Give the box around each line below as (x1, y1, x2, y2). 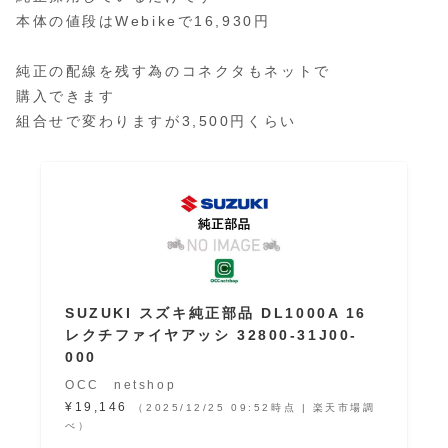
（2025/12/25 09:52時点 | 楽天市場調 (133, 402, 376, 414)
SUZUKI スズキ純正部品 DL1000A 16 (64, 305, 367, 322)
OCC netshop (64, 378, 177, 393)
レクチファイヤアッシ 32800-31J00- (64, 327, 358, 344)
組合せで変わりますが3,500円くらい (16, 113, 297, 130)
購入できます (16, 88, 116, 105)
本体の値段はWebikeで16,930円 (16, 13, 271, 30)
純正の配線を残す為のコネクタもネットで (16, 63, 331, 80)
